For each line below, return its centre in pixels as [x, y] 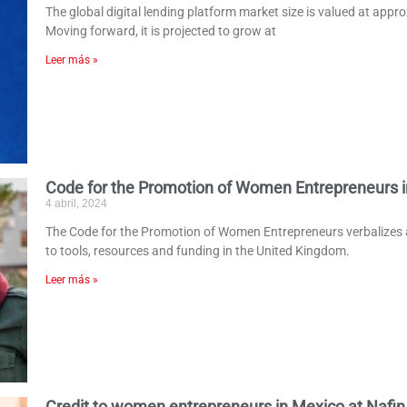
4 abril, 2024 [77, 203]
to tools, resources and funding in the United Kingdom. [198, 250]
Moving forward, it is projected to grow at [161, 30]
